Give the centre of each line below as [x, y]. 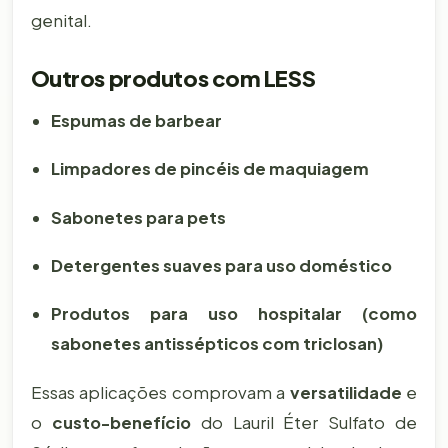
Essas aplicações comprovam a [160, 392]
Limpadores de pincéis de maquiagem [209, 169]
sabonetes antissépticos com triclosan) [216, 344]
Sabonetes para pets [138, 217]
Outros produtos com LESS [173, 78]
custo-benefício [121, 422]
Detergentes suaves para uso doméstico [221, 266]
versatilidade [345, 392]
